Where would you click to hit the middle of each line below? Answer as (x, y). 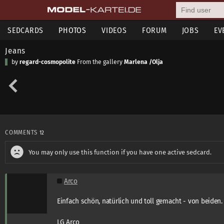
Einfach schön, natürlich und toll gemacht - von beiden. (140, 201)
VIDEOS (114, 30)
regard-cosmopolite (47, 62)
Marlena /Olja (143, 62)
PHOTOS (72, 30)
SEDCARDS (26, 30)
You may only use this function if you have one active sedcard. (120, 152)
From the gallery (100, 62)
